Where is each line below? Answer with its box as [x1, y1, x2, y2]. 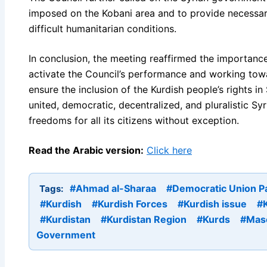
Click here [147, 144, 192, 156]
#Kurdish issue [178, 197, 247, 210]
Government [36, 228, 95, 241]
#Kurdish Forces [92, 197, 167, 210]
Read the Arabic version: [29, 144, 144, 156]
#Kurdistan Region [101, 213, 187, 225]
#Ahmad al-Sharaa [70, 182, 156, 194]
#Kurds [197, 213, 230, 225]
